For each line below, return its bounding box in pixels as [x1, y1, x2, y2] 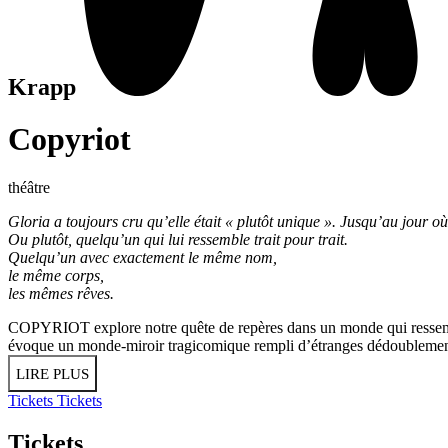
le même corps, [8, 267, 108, 285]
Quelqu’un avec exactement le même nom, [8, 249, 281, 267]
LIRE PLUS [16, 366, 89, 383]
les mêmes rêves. [8, 285, 118, 303]
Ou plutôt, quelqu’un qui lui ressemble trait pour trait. [8, 231, 352, 249]
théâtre [8, 179, 50, 197]
